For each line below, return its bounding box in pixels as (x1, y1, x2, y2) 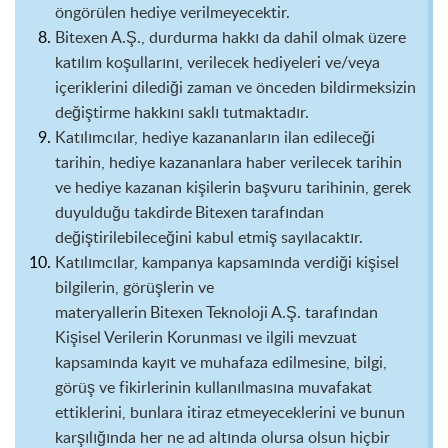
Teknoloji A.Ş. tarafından (203, 301, 378, 323)
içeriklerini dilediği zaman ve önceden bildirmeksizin (55, 76, 416, 98)
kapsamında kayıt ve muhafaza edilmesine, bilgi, (55, 351, 387, 373)
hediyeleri (253, 51, 321, 73)
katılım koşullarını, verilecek (55, 51, 253, 73)
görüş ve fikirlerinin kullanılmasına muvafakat (55, 376, 372, 398)
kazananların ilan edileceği (188, 126, 375, 148)
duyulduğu (55, 201, 130, 223)
